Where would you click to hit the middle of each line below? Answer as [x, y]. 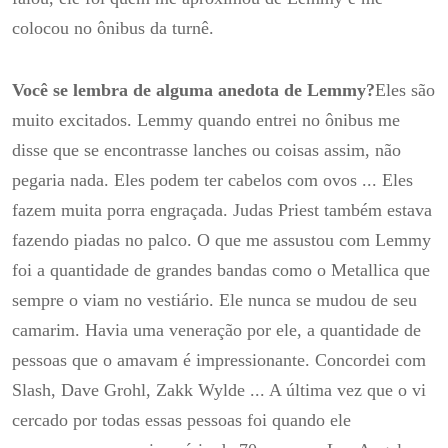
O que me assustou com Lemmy [314, 239]
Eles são [405, 89]
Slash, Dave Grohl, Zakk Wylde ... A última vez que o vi [219, 389]
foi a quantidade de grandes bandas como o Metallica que [221, 269]
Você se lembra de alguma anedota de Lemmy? [193, 89]
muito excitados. [74, 119]
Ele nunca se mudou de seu [318, 299]
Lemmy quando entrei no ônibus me [268, 119]
